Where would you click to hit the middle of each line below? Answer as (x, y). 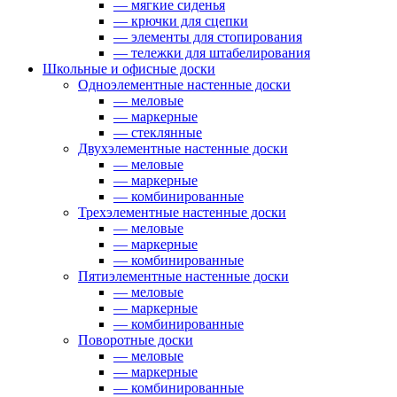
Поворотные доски (136, 339)
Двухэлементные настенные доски (183, 148)
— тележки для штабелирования (212, 52)
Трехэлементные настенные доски (182, 212)
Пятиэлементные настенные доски (183, 276)
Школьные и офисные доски (129, 68)
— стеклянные (158, 132)
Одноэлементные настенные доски (184, 84)
